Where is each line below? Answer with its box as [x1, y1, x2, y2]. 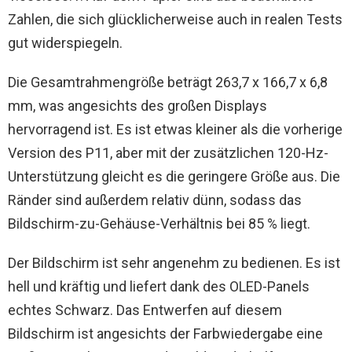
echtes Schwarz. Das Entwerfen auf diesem [8, 302, 282, 319]
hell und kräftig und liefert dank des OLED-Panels [8, 278, 310, 295]
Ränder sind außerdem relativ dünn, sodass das [8, 192, 302, 209]
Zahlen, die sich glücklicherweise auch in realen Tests [8, 11, 343, 28]
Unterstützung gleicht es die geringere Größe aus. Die [8, 168, 340, 185]
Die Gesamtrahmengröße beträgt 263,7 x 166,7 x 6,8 [8, 74, 328, 91]
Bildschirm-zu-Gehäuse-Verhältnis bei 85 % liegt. [8, 215, 310, 233]
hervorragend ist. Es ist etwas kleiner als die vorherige [8, 121, 343, 138]
